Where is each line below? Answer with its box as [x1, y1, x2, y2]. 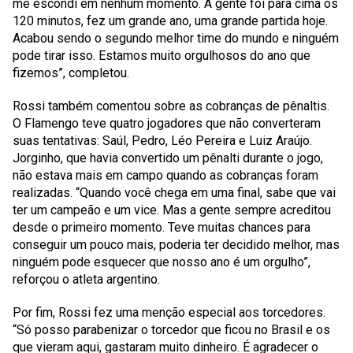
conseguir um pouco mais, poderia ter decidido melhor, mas [13, 237, 340, 252]
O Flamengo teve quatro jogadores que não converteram [13, 116, 321, 131]
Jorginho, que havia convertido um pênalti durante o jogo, [13, 150, 323, 165]
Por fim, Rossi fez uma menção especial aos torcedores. [13, 305, 325, 320]
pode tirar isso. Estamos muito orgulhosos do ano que [13, 48, 310, 63]
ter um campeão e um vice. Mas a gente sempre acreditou [13, 203, 331, 217]
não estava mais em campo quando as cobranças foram [13, 168, 318, 183]
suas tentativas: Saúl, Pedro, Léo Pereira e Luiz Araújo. [13, 133, 312, 148]
